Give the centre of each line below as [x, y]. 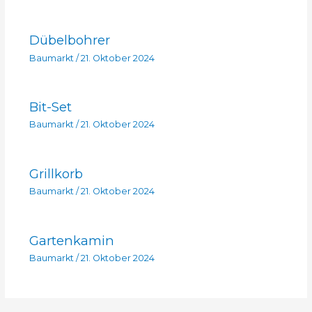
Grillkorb [56, 173]
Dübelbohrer [69, 40]
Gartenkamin [71, 240]
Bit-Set [50, 107]
